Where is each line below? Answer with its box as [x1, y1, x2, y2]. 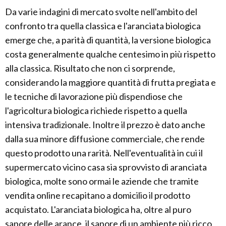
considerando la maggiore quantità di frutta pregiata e [5, 77, 216, 88]
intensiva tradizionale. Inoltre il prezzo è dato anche [5, 119, 205, 131]
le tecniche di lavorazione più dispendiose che [5, 91, 183, 102]
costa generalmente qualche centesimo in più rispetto [5, 48, 215, 60]
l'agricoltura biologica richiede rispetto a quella [5, 105, 187, 117]
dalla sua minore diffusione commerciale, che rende [5, 133, 205, 145]
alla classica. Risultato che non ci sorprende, [5, 63, 175, 74]
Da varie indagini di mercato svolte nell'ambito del [5, 6, 197, 18]
